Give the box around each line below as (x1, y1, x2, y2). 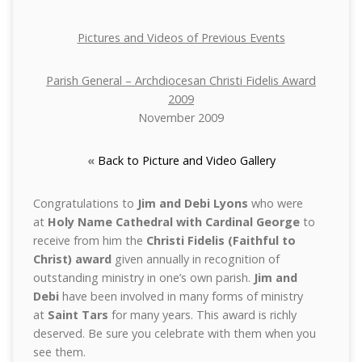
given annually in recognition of (111, 251, 280, 267)
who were (247, 196, 303, 211)
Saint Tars (47, 307, 108, 322)
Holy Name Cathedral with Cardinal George (47, 214, 300, 229)
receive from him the (32, 233, 146, 248)
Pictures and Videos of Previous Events (77, 30, 285, 45)
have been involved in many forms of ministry (61, 288, 303, 304)
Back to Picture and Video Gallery (97, 153, 276, 168)
